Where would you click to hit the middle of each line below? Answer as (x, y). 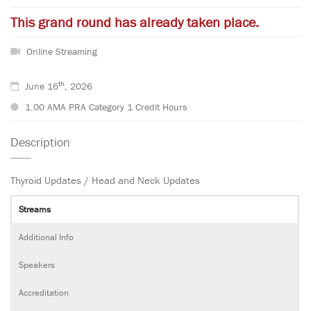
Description (40, 142)
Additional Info (46, 237)
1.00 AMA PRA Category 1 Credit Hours (105, 107)
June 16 (40, 86)
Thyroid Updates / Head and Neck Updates (105, 180)
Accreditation (44, 292)
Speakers (37, 264)
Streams (35, 209)
